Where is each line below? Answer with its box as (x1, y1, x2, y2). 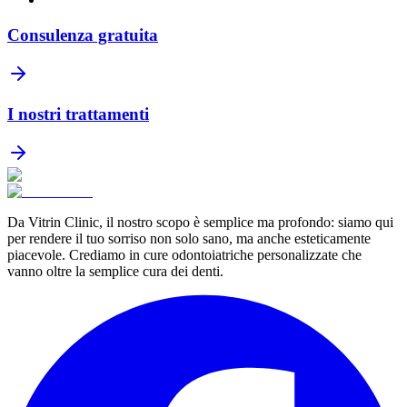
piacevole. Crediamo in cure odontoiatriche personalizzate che (7, 247, 362, 263)
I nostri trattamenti (7, 104, 149, 124)
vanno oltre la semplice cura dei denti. (7, 263, 223, 280)
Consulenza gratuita (7, 25, 158, 45)
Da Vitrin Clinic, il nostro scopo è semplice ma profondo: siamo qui (7, 214, 393, 231)
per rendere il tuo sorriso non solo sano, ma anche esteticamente (7, 231, 371, 247)
